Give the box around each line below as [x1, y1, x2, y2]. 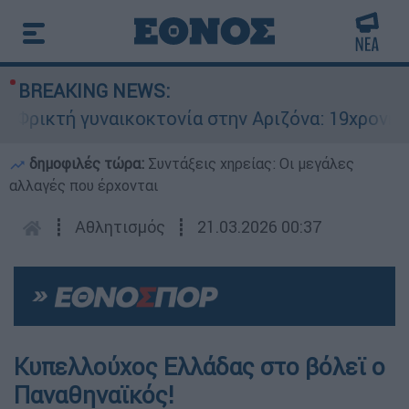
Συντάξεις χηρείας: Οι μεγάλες [148, 154, 354, 173]
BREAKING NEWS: [18, 79, 170, 102]
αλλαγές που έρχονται [9, 176, 158, 194]
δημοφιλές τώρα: [26, 154, 148, 173]
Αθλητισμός [75, 216, 165, 237]
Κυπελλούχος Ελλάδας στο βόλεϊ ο [14, 352, 385, 383]
